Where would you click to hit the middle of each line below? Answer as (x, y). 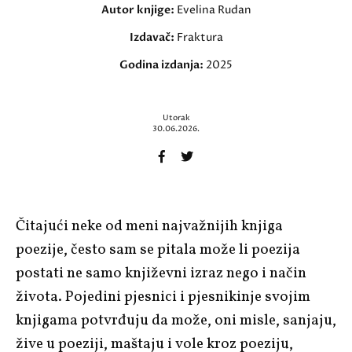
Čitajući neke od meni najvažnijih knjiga (149, 226)
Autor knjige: (139, 9)
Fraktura (200, 37)
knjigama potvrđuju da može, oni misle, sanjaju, (176, 320)
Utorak (176, 117)
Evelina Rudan (214, 9)
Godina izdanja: (163, 64)
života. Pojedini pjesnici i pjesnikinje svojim (163, 297)
